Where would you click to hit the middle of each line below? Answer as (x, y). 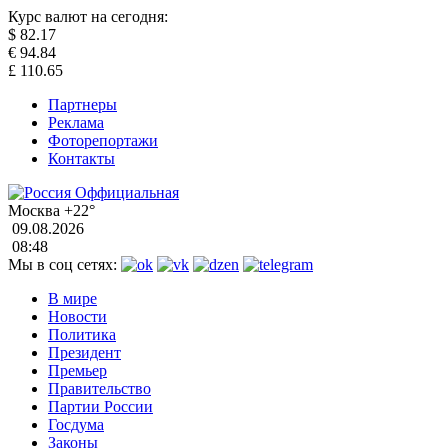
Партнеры (82, 104)
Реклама (76, 122)
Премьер (77, 370)
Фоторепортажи (103, 140)
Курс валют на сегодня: (88, 16)
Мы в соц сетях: (62, 264)
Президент (84, 352)
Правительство (99, 388)
